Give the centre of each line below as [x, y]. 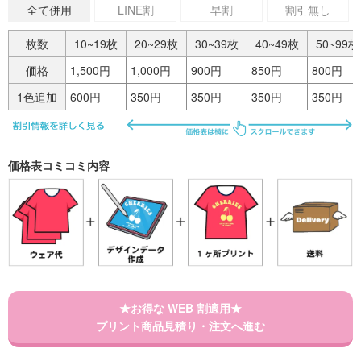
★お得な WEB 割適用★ [180, 308]
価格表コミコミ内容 [59, 165]
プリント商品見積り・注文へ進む [180, 326]
